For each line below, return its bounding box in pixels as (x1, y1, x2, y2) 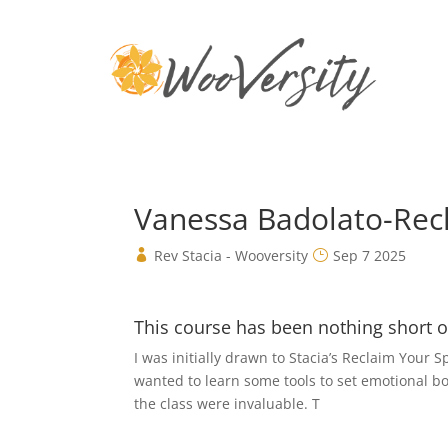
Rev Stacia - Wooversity (154, 245, 309, 265)
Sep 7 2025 (333, 245, 407, 265)
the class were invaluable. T (134, 393, 321, 413)
